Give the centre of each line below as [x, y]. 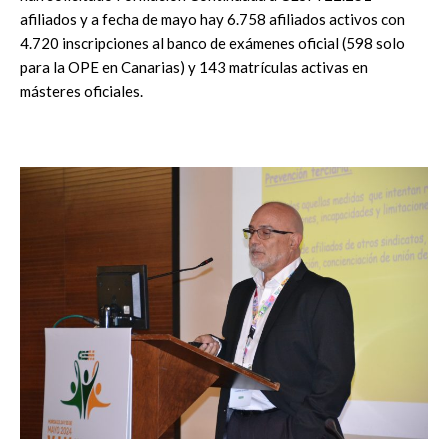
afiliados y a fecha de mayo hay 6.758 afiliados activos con [212, 18]
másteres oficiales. [81, 90]
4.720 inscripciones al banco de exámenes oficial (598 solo [212, 42]
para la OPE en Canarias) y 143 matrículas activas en [194, 66]
